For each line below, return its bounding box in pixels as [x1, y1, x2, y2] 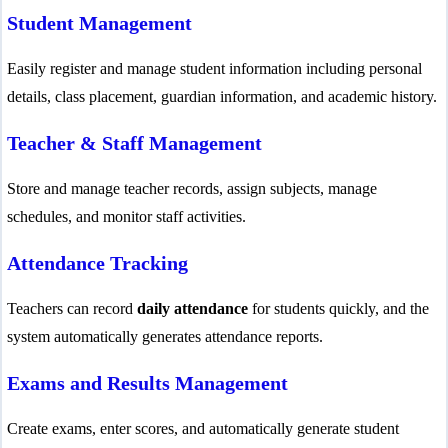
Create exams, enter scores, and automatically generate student [7, 419, 399, 437]
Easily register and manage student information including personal [7, 59, 422, 77]
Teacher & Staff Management [7, 131, 262, 154]
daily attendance [137, 299, 248, 317]
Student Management [7, 11, 192, 34]
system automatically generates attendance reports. [7, 327, 323, 345]
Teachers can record [7, 299, 137, 317]
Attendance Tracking [7, 251, 188, 274]
